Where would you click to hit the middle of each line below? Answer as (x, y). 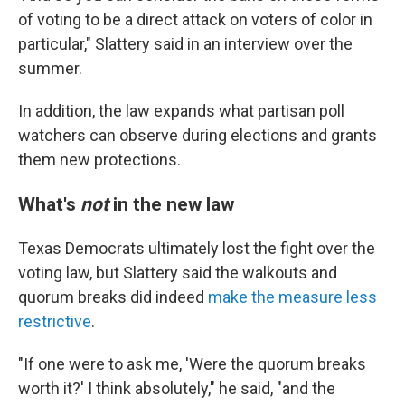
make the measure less (292, 297)
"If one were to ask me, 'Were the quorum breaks (192, 364)
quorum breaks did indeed (113, 297)
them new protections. (99, 160)
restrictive (55, 322)
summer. (50, 69)
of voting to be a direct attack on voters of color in (195, 20)
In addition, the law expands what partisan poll (181, 111)
